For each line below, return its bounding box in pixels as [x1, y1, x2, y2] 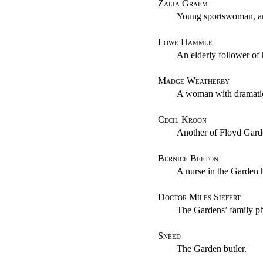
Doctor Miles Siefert [158, 192, 241, 203]
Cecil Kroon [158, 114, 207, 125]
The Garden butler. [177, 244, 247, 254]
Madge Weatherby [158, 76, 230, 86]
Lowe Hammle [158, 37, 213, 48]
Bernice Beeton [158, 153, 219, 164]
